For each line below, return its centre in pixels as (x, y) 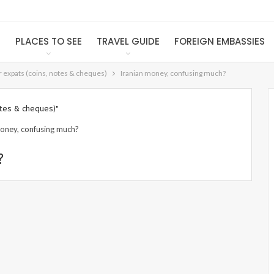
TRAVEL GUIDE (128, 41)
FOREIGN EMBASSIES (219, 41)
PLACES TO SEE (48, 41)
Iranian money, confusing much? (173, 73)
